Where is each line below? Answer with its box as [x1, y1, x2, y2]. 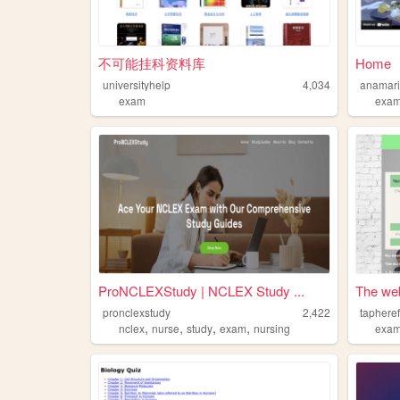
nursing [253, 321, 290, 337]
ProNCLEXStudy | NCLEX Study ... [97, 281, 304, 301]
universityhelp [103, 76, 171, 92]
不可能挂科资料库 [97, 53, 205, 72]
